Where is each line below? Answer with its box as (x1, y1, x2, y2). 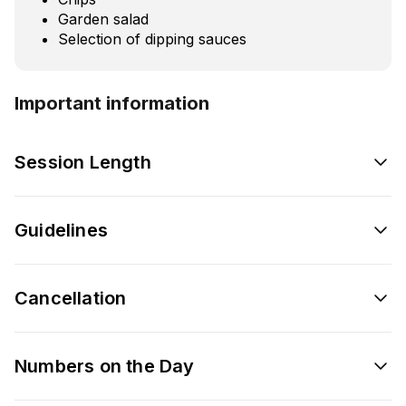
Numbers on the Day (14, 354, 195, 377)
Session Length (14, 150, 151, 173)
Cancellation (14, 286, 127, 309)
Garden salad (58, 9, 149, 28)
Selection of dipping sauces (58, 29, 246, 48)
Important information (14, 92, 209, 114)
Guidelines (14, 218, 108, 241)
